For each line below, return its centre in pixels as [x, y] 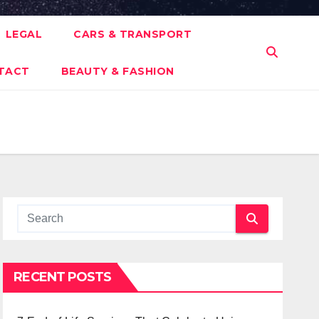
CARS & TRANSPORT [132, 34]
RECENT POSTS [63, 277]
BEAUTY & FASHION [117, 71]
